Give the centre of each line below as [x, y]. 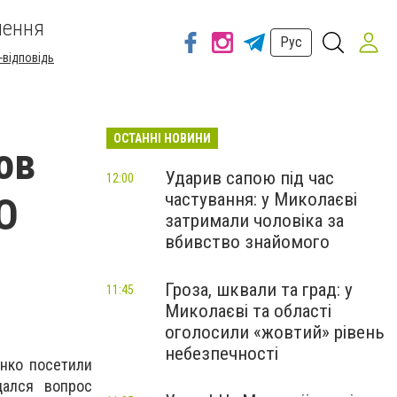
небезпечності [222, 354]
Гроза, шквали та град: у [259, 290]
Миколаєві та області [248, 311]
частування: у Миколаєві [261, 199]
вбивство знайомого [247, 242]
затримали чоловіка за [254, 221]
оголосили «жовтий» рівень [275, 332]
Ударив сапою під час [249, 178]
